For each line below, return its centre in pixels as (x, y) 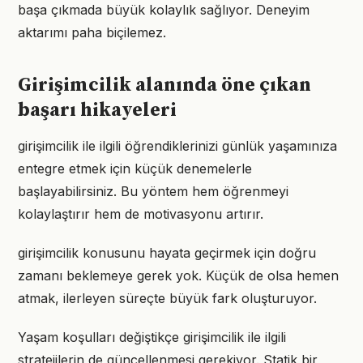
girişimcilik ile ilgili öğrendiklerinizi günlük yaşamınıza (177, 146)
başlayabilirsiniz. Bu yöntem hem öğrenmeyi (153, 191)
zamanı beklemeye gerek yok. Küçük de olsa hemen (178, 275)
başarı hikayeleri (97, 110)
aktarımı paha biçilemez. (92, 32)
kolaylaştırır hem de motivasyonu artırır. (141, 214)
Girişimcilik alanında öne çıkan (164, 85)
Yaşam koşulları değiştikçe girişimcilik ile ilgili (152, 337)
